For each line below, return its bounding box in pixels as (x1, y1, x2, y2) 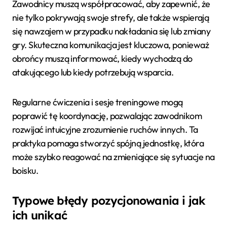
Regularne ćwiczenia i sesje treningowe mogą (12, 96, 183, 108)
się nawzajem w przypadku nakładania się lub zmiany (12, 25, 210, 37)
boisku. (12, 164, 39, 176)
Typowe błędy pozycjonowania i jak (12, 193, 206, 208)
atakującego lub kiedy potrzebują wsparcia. (12, 66, 174, 78)
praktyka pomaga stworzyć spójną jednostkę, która (12, 137, 204, 149)
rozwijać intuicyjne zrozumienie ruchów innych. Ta (12, 123, 198, 135)
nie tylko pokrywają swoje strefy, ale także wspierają (12, 11, 209, 23)
